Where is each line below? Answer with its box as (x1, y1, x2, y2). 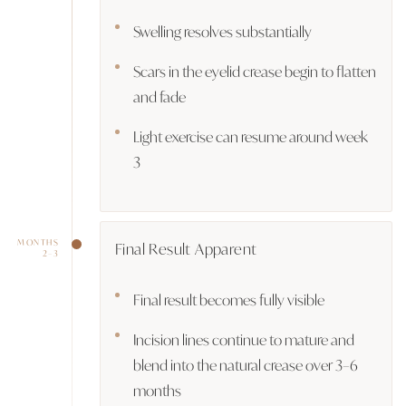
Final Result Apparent (115, 237, 257, 259)
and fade (133, 85, 186, 107)
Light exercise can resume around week (133, 125, 368, 147)
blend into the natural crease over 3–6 (133, 353, 358, 375)
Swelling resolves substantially (133, 20, 312, 42)
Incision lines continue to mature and (133, 328, 354, 350)
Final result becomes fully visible (133, 288, 324, 310)
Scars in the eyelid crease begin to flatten (133, 60, 376, 82)
